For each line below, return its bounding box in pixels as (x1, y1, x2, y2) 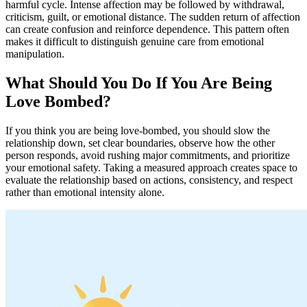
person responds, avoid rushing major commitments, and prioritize (5, 149, 290, 162)
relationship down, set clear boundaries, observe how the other (5, 137, 275, 149)
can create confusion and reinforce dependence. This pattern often (5, 23, 289, 36)
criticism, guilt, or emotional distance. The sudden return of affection (5, 11, 300, 23)
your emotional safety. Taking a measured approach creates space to (5, 162, 297, 174)
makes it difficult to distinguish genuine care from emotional (5, 36, 264, 48)
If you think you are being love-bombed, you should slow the (5, 125, 270, 137)
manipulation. (5, 48, 64, 60)
